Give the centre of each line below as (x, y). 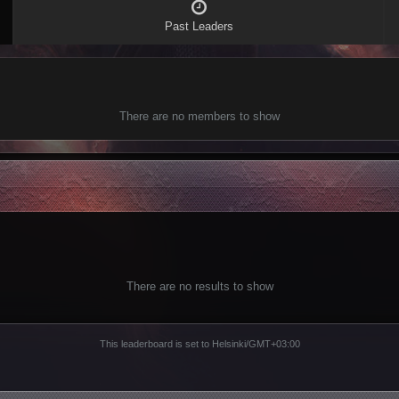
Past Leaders (199, 26)
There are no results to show (199, 286)
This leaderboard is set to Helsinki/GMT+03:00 (199, 343)
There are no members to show (199, 116)
